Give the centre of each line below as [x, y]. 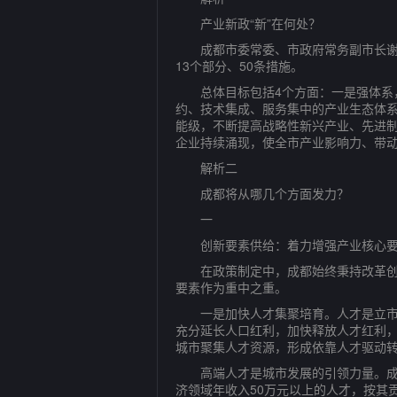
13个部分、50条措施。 [239, 66]
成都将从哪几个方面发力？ [262, 193]
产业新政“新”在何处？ [248, 23]
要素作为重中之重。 [231, 287]
